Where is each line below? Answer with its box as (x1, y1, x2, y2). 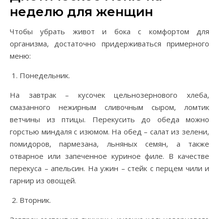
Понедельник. (20, 70, 70, 81)
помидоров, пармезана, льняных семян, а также (10, 139, 209, 149)
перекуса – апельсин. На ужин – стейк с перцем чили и (10, 163, 209, 174)
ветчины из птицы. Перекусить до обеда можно (10, 114, 209, 125)
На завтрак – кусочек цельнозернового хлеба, (10, 90, 209, 100)
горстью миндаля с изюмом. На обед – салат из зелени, (10, 127, 209, 137)
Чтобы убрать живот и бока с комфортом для (10, 26, 209, 37)
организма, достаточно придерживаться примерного (10, 39, 209, 49)
